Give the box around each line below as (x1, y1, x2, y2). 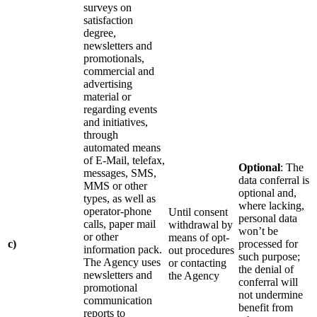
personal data (238, 212, 297, 224)
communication (83, 294, 152, 306)
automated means (83, 141, 161, 154)
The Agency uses (83, 255, 161, 268)
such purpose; (238, 250, 300, 263)
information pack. (83, 243, 162, 255)
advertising (83, 77, 132, 90)
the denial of (238, 263, 294, 275)
